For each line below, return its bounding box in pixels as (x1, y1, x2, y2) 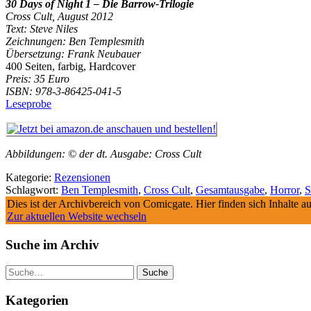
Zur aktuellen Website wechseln (7, 210, 146, 222)
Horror (270, 183, 299, 196)
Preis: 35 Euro (6, 72, 69, 85)
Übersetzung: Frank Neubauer (6, 47, 141, 60)
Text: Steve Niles (6, 22, 78, 35)
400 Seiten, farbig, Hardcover (6, 60, 135, 72)
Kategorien (6, 292, 69, 308)
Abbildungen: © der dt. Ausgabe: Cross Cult (6, 147, 201, 160)
